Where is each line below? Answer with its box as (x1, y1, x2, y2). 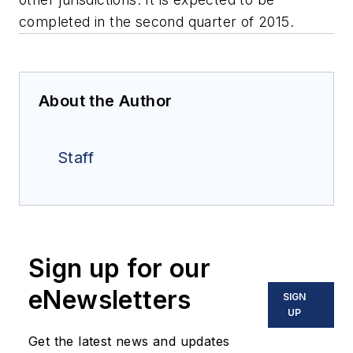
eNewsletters (28, 284, 191, 315)
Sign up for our (28, 252, 210, 284)
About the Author (39, 91, 173, 110)
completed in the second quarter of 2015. (19, 13, 294, 30)
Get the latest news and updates (28, 333, 230, 349)
